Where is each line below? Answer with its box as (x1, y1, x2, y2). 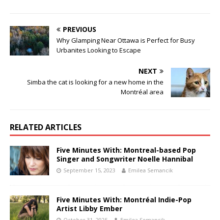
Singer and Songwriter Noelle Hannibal (56, 154, 193, 164)
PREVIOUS (63, 25, 96, 34)
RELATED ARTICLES (10, 122, 82, 133)
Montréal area (121, 87, 164, 97)
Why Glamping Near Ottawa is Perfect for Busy (56, 36, 195, 45)
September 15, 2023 (63, 166, 115, 174)
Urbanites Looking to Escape (56, 46, 141, 55)
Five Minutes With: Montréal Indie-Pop (56, 195, 192, 205)
